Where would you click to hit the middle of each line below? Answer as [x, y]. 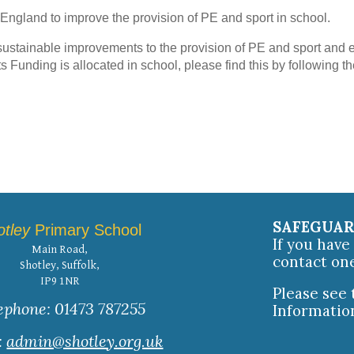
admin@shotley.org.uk [85, 341]
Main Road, [60, 249]
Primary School [86, 230]
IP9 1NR [60, 281]
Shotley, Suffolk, [60, 265]
